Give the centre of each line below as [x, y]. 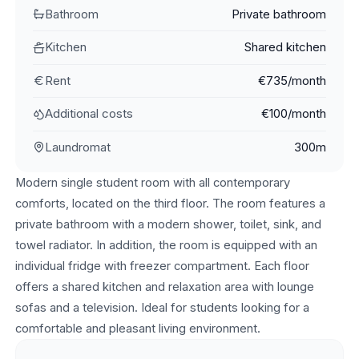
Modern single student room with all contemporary [152, 183]
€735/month [292, 80]
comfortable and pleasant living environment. [137, 329]
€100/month [293, 114]
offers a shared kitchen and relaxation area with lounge [164, 287]
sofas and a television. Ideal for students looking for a [162, 308]
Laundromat [78, 147]
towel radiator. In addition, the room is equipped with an [166, 246]
